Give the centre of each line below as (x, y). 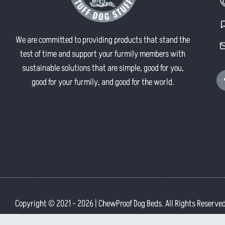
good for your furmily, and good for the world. (103, 82)
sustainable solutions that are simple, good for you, (103, 68)
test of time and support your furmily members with (103, 54)
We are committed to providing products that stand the (103, 40)
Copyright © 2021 (43, 203)
